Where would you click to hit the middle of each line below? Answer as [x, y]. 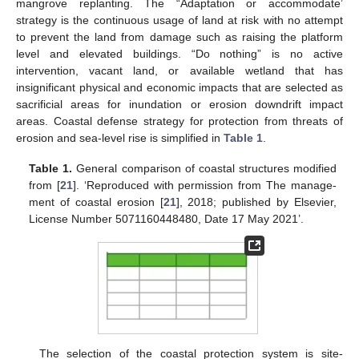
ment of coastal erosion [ [96, 202]
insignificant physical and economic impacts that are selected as [179, 88]
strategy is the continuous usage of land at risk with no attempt [179, 20]
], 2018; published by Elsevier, [256, 202]
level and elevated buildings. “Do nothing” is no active [179, 54]
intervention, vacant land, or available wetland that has [179, 71]
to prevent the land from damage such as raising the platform [179, 37]
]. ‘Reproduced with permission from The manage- [205, 186]
